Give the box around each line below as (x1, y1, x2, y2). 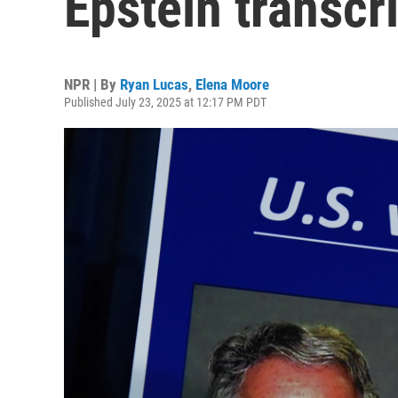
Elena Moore (195, 76, 269, 93)
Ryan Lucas (120, 76, 188, 93)
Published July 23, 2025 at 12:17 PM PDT (64, 95, 267, 109)
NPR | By (64, 76, 120, 93)
